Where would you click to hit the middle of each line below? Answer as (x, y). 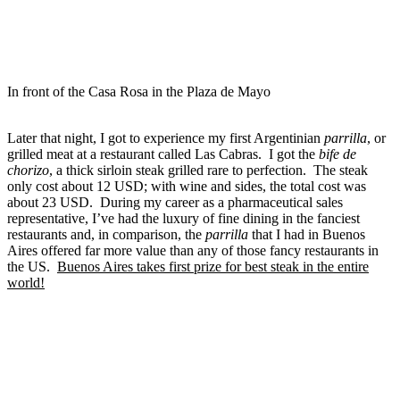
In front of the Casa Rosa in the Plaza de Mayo (139, 92)
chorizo (28, 171)
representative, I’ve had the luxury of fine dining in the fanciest (183, 219)
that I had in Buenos (308, 235)
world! (26, 283)
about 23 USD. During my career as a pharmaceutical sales (175, 203)
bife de (336, 154)
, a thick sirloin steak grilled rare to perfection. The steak (208, 171)
